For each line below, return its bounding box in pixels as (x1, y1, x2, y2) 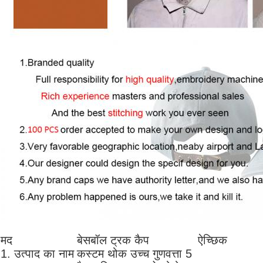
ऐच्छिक (198, 234, 227, 247)
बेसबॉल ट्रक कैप (77, 234, 149, 247)
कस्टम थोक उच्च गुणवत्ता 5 (77, 247, 192, 261)
